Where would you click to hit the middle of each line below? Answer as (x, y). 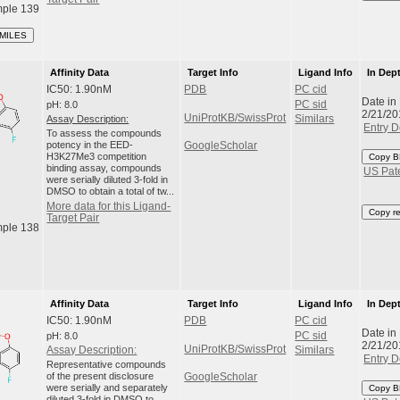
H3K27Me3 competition (97, 157)
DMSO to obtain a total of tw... (111, 192)
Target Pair (73, 217)
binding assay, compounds (104, 168)
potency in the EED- (90, 145)
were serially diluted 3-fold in (108, 180)
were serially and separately (108, 388)
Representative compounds (107, 365)
